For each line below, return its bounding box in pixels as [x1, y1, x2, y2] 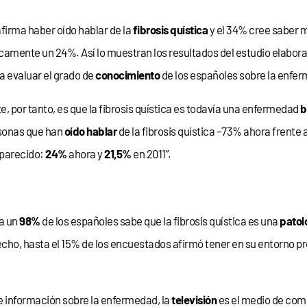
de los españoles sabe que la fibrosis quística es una [40, 213, 280, 228]
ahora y [66, 146, 105, 160]
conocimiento [95, 67, 160, 82]
